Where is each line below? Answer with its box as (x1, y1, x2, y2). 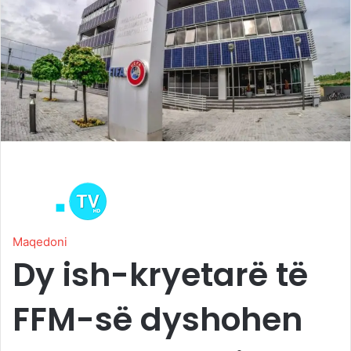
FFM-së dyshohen (13, 296, 302, 342)
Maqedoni (13, 233, 67, 249)
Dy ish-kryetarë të (13, 251, 308, 297)
